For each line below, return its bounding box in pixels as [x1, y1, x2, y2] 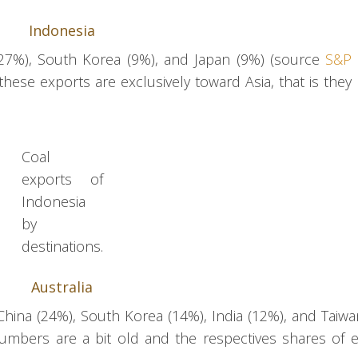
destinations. [21, 237, 103, 257]
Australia [31, 277, 93, 297]
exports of [21, 169, 103, 189]
